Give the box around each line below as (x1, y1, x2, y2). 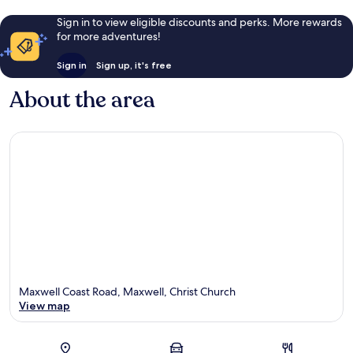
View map (19, 298, 70, 313)
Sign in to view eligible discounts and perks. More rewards (56, 15, 342, 30)
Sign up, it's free (95, 59, 172, 72)
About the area (9, 85, 155, 116)
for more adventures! (56, 29, 161, 44)
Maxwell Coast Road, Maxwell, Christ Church (19, 284, 236, 299)
